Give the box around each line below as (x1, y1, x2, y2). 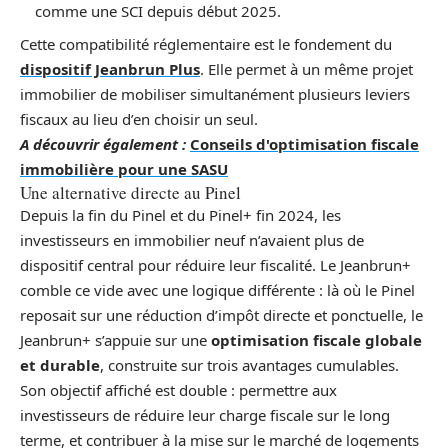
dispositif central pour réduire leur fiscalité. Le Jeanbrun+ (20, 254, 411, 275)
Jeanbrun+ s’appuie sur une (20, 329, 211, 350)
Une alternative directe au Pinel (20, 180, 241, 204)
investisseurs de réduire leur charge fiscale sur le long (20, 404, 390, 425)
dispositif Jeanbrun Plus (20, 58, 200, 79)
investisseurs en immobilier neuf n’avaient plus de (20, 229, 364, 250)
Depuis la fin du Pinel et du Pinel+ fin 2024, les (20, 204, 341, 225)
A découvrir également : (20, 133, 186, 154)
